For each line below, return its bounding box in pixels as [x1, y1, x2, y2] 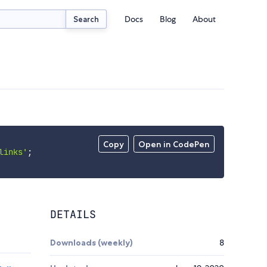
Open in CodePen [138, 139, 210, 150]
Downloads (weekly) [50, 237, 133, 249]
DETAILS [50, 207, 96, 222]
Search [73, 14, 100, 24]
